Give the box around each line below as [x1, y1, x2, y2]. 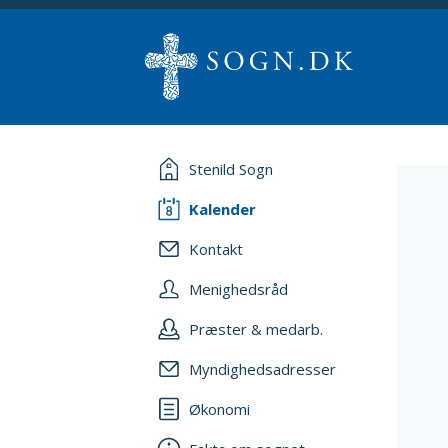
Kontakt [189, 239, 243, 259]
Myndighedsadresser [189, 359, 336, 379]
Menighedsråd [189, 279, 288, 299]
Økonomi [189, 399, 250, 419]
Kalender [189, 199, 256, 219]
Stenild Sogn [189, 159, 273, 179]
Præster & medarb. [189, 319, 323, 339]
